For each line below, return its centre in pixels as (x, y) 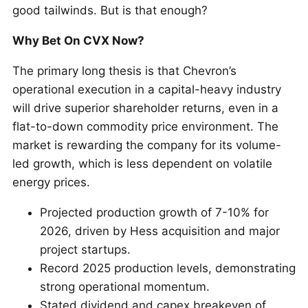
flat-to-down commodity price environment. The (145, 126)
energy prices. (51, 182)
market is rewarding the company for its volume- (147, 145)
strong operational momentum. (125, 287)
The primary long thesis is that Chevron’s (124, 71)
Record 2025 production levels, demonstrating (168, 268)
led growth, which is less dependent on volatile (142, 164)
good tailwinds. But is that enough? (110, 10)
